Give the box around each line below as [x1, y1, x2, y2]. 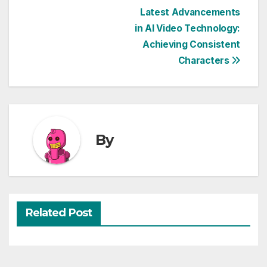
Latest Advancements [139, 6, 240, 18]
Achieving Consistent [142, 38, 240, 50]
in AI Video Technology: [135, 22, 240, 34]
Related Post [25, 206, 92, 219]
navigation [26, 28, 123, 52]
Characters [178, 54, 232, 66]
